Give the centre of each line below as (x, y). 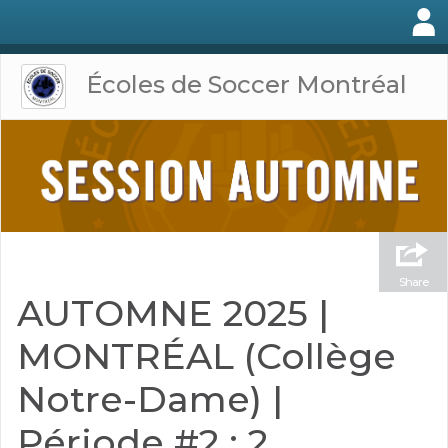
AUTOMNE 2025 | (173, 312)
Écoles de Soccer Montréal (247, 84)
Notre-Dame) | (150, 398)
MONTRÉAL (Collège (206, 355)
